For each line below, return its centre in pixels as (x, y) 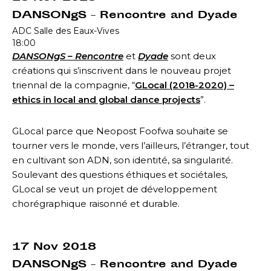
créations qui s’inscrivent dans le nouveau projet (122, 70)
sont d (184, 56)
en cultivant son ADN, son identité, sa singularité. (122, 160)
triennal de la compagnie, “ (73, 85)
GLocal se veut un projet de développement (115, 189)
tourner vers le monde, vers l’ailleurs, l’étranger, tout (131, 145)
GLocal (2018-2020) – (184, 85)
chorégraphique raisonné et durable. (96, 203)
